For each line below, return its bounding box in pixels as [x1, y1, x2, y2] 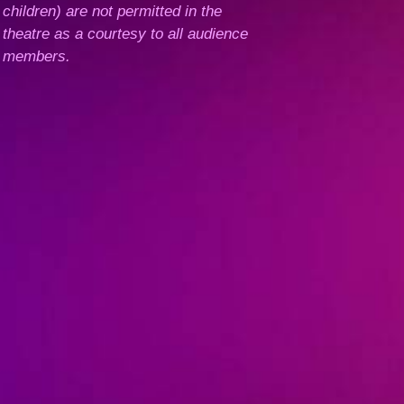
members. [3, 48, 71, 65]
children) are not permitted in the [3, 3, 223, 20]
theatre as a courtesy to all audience [3, 25, 249, 42]
